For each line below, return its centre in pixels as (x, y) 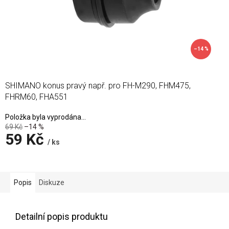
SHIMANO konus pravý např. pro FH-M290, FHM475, (98, 86)
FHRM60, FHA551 (37, 97)
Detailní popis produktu (62, 216)
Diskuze (52, 182)
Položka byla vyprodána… (45, 117)
